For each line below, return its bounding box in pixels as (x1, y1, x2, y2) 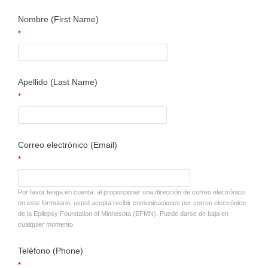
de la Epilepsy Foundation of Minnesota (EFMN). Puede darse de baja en (18, 209, 229, 217)
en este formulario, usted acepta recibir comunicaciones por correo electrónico (18, 199, 246, 206)
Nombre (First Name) (18, 14, 99, 25)
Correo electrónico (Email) (18, 139, 118, 150)
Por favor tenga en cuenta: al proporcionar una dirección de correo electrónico (18, 188, 245, 196)
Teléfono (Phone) (18, 245, 84, 255)
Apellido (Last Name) (18, 77, 98, 87)
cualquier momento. (18, 220, 75, 228)
